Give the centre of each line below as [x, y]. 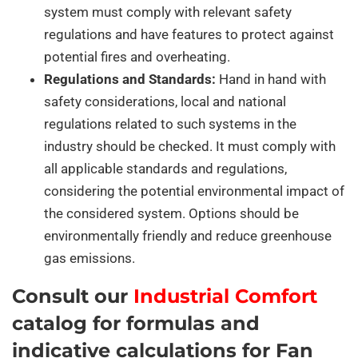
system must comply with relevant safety [168, 12]
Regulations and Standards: [130, 80]
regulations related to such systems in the [170, 124]
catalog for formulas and [136, 324]
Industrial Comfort [225, 296]
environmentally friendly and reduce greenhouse [188, 236]
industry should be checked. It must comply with [190, 147]
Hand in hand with [271, 80]
